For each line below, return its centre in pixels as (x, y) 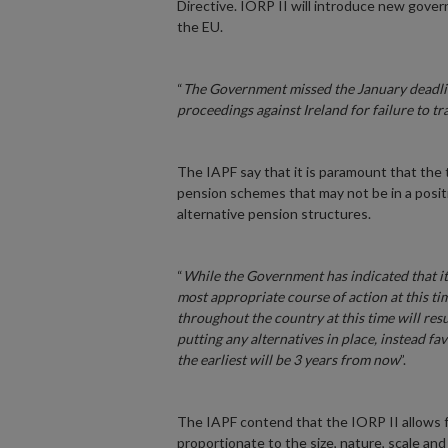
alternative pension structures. (274, 213)
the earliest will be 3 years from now (288, 359)
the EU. (200, 26)
